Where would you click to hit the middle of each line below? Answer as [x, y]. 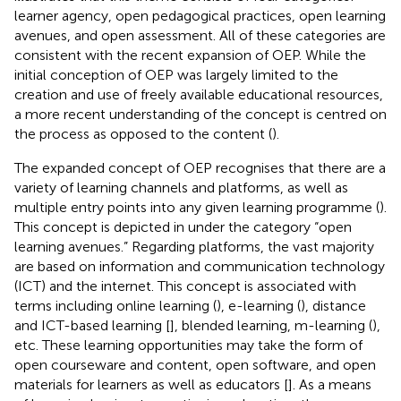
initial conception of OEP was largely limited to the [176, 74]
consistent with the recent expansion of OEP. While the [190, 55]
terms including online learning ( [115, 305]
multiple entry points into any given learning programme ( [197, 207]
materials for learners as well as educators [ [151, 384]
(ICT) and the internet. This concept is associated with [185, 286]
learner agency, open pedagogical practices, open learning [200, 15]
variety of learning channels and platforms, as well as [181, 187]
